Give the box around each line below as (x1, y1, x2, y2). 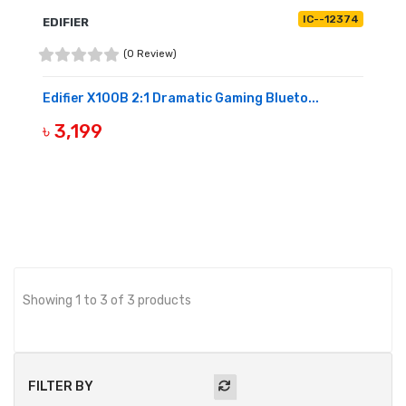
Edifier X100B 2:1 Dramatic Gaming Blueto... (43, 91, 319, 107)
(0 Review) (123, 48, 177, 61)
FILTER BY (28, 379, 96, 395)
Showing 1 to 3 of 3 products (23, 293, 191, 309)
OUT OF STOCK (39, 150, 124, 164)
